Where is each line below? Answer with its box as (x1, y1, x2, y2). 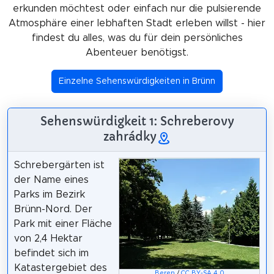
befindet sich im (13, 248, 89, 258)
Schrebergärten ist (13, 160, 105, 170)
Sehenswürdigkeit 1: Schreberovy (40, 113, 234, 128)
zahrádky (103, 128, 157, 144)
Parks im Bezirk (13, 189, 85, 199)
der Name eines (13, 174, 89, 185)
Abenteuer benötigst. (86, 47, 188, 57)
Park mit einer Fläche (13, 218, 112, 229)
